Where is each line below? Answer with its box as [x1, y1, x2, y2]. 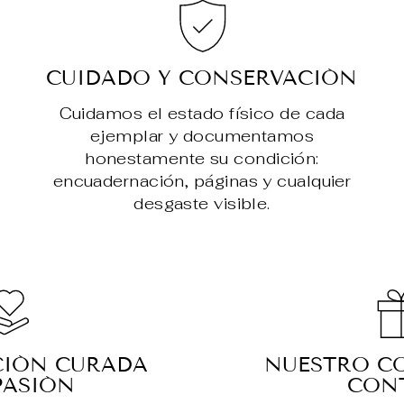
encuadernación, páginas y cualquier [52, 170, 352, 192]
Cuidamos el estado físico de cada [59, 103, 345, 124]
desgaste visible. [133, 193, 271, 215]
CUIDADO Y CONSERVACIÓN [46, 65, 358, 91]
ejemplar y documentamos [89, 125, 315, 147]
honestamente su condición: [85, 148, 319, 170]
